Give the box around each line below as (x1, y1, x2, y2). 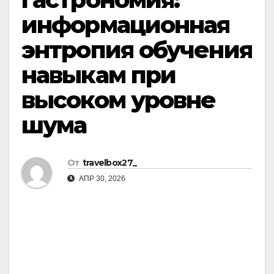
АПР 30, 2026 (77, 174, 125, 183)
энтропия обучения (21, 35, 252, 64)
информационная (21, 10, 230, 39)
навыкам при (21, 61, 176, 89)
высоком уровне (21, 86, 216, 114)
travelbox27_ (82, 157, 137, 169)
